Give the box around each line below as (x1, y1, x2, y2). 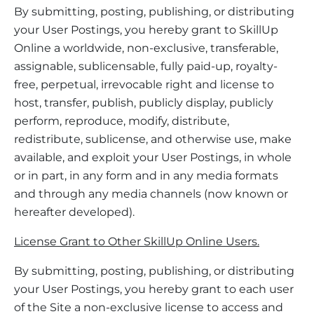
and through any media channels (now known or (14, 186, 288, 200)
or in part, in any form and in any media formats (14, 168, 278, 182)
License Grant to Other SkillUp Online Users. (14, 234, 259, 248)
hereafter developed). (14, 205, 135, 219)
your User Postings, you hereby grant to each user (14, 282, 294, 296)
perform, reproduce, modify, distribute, (14, 114, 229, 128)
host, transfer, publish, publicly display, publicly (14, 95, 273, 109)
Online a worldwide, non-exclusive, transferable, (14, 41, 278, 55)
